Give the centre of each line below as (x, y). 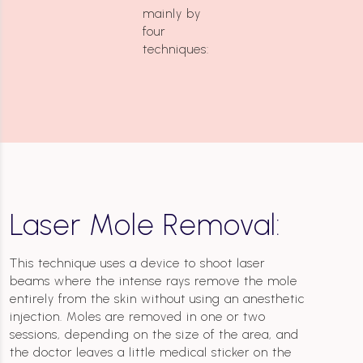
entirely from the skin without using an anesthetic (157, 299)
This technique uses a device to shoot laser (137, 264)
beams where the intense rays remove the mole (154, 282)
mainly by (172, 14)
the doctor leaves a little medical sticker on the (151, 353)
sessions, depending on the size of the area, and (154, 335)
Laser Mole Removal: (145, 225)
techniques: (176, 50)
